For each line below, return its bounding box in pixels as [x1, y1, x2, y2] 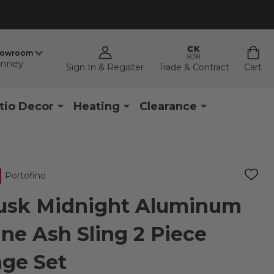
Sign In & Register [66, 62, 144, 73]
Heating [73, 99, 120, 113]
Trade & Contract [158, 62, 229, 73]
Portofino [4, 169, 46, 181]
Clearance [139, 99, 197, 113]
